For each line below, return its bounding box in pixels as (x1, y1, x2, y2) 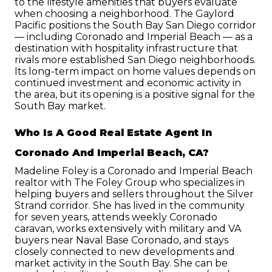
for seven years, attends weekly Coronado (15, 211, 217, 223)
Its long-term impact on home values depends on (15, 66, 256, 78)
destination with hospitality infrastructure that (15, 42, 238, 55)
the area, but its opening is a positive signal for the (15, 89, 255, 101)
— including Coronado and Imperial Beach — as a (15, 31, 253, 43)
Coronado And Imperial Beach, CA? (15, 146, 209, 158)
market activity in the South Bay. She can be (15, 257, 228, 269)
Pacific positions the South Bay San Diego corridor (15, 19, 256, 32)
